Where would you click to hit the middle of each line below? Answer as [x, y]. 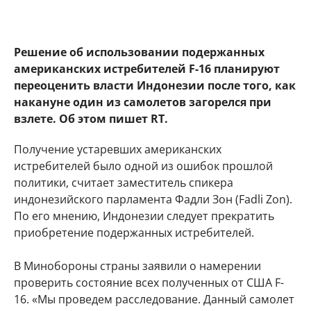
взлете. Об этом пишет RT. [91, 119]
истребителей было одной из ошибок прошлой [143, 166]
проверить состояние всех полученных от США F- [149, 283]
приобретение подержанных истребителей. [134, 233]
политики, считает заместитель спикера [124, 183]
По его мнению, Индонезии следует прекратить [144, 216]
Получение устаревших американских [118, 149]
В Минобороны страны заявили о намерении [137, 266]
